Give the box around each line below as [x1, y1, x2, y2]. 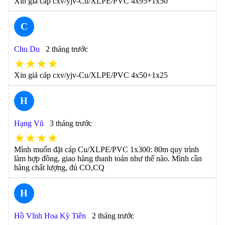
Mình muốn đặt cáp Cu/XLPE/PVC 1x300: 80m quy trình [14, 145, 199, 154]
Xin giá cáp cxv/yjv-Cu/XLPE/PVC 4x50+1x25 [14, 71, 168, 79]
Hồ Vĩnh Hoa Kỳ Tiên [14, 211, 86, 220]
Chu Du [14, 45, 40, 53]
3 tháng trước [49, 119, 92, 128]
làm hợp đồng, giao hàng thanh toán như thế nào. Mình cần [14, 154, 202, 163]
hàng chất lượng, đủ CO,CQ [14, 163, 104, 172]
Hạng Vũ [14, 119, 44, 128]
